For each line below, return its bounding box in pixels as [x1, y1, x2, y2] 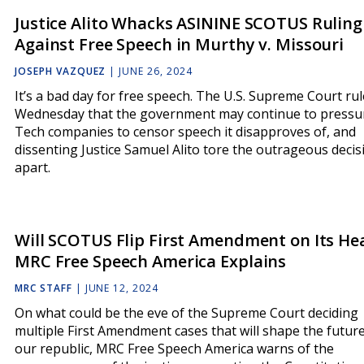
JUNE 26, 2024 [119, 64, 193, 79]
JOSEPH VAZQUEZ [15, 64, 106, 79]
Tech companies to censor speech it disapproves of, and [15, 123, 356, 141]
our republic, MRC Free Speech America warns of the [15, 340, 334, 358]
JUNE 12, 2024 [84, 281, 159, 296]
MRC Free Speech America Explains [15, 250, 287, 272]
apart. [15, 158, 50, 177]
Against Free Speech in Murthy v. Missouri [15, 33, 344, 55]
